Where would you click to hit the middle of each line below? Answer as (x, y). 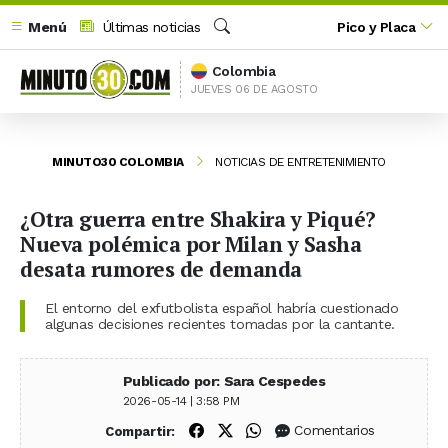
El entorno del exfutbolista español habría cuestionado (222, 307)
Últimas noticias (149, 26)
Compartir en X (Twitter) (315, 429)
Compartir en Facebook (285, 429)
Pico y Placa (376, 26)
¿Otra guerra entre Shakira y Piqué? (198, 218)
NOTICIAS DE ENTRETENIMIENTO (300, 161)
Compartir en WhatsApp (345, 429)
